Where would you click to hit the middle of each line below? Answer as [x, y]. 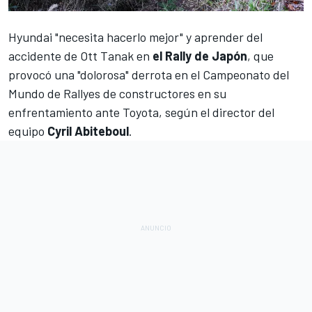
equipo [28, 131]
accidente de [44, 56]
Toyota [141, 112]
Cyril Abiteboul [88, 131]
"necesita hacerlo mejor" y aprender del [157, 37]
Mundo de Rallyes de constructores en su [117, 94]
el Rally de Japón [200, 56]
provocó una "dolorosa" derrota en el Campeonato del [149, 75]
